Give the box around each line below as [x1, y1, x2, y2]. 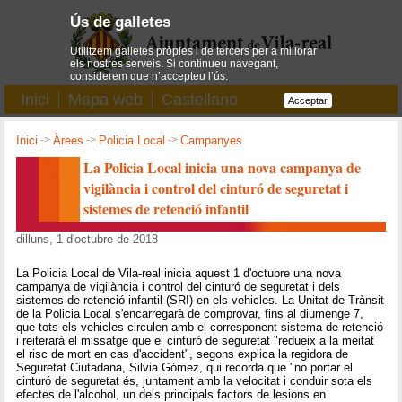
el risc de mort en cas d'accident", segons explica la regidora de [16, 347, 349, 362]
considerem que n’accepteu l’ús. [70, 69, 229, 83]
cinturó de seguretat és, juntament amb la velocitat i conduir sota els [16, 374, 373, 389]
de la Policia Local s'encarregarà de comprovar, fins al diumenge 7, [16, 307, 364, 321]
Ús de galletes [70, 13, 171, 31]
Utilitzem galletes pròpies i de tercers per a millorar [70, 44, 318, 57]
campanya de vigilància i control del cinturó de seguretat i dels [16, 280, 341, 294]
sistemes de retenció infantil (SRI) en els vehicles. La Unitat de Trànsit [16, 293, 385, 308]
